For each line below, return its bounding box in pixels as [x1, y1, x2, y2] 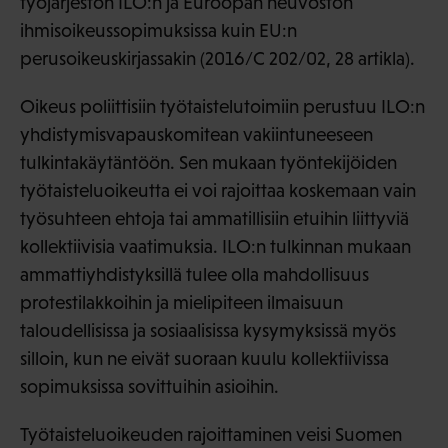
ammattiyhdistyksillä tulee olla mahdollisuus [20, 263, 369, 285]
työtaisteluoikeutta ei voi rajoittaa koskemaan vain [20, 179, 416, 201]
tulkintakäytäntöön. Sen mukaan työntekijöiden [20, 151, 397, 173]
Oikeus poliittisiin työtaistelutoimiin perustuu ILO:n [20, 95, 425, 117]
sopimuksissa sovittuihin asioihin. [20, 375, 279, 397]
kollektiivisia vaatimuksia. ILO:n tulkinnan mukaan [20, 235, 411, 257]
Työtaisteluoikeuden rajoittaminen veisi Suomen [20, 423, 402, 445]
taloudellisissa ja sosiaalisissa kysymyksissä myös [20, 319, 396, 341]
